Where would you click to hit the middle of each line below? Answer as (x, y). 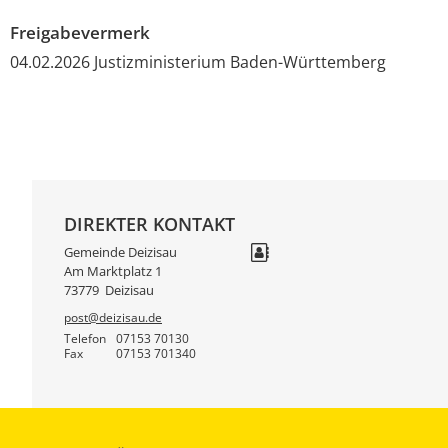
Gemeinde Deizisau (120, 252)
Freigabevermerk (80, 33)
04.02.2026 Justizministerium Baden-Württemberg (198, 61)
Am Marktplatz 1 (113, 271)
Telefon (85, 338)
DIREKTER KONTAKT (149, 223)
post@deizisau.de (113, 318)
